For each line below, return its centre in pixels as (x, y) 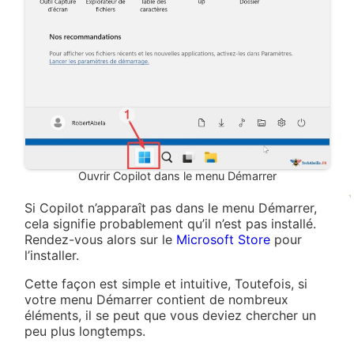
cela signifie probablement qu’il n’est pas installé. (171, 224)
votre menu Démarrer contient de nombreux (157, 300)
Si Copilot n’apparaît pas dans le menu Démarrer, (171, 208)
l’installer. (52, 256)
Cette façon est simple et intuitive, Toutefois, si (166, 284)
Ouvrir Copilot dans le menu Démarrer (177, 176)
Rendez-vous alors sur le (101, 240)
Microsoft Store (224, 240)
